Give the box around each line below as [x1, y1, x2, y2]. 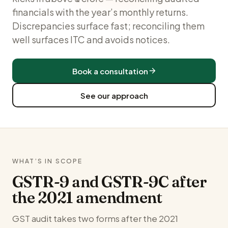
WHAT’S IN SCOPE [12, 157, 83, 165]
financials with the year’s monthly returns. [12, 6, 188, 18]
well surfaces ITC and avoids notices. [12, 34, 170, 45]
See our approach [80, 90, 148, 100]
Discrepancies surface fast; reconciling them [12, 20, 205, 32]
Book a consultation [72, 66, 148, 76]
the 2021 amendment [12, 188, 162, 207]
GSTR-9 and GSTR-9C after [12, 173, 207, 191]
